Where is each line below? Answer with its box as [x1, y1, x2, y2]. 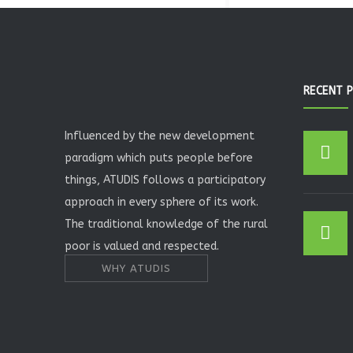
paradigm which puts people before [65, 151, 253, 165]
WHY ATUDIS [102, 262, 171, 274]
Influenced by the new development [65, 129, 255, 143]
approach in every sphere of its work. [65, 195, 258, 209]
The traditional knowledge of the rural [65, 217, 268, 231]
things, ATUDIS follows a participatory [65, 173, 266, 187]
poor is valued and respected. [65, 240, 219, 253]
